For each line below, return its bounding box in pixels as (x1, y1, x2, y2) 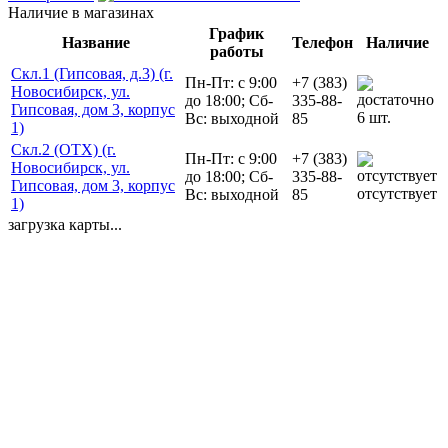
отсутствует (357, 184, 437, 202)
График (209, 24, 264, 42)
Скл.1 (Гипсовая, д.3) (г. (11, 64, 173, 82)
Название (62, 33, 130, 51)
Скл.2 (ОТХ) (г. (11, 140, 116, 158)
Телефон (292, 33, 353, 51)
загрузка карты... (8, 215, 122, 233)
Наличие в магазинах (8, 3, 154, 21)
